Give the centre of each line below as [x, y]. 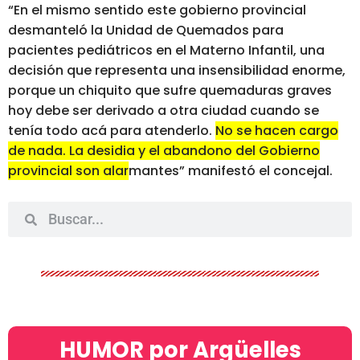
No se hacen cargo [277, 131]
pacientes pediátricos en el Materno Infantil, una [166, 50]
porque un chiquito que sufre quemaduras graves [170, 90]
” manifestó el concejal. [256, 171]
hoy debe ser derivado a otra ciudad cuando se [164, 110]
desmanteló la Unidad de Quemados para [146, 30]
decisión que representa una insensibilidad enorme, [177, 70]
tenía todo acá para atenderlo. [112, 131]
